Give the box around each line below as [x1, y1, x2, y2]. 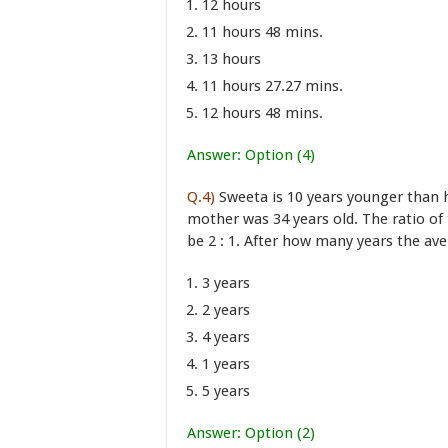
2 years [202, 301, 250, 319]
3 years [202, 274, 250, 292]
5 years [202, 382, 250, 400]
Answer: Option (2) [187, 424, 315, 442]
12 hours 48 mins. [202, 104, 323, 122]
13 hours [202, 50, 261, 68]
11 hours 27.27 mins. [202, 77, 343, 95]
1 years [202, 355, 250, 373]
